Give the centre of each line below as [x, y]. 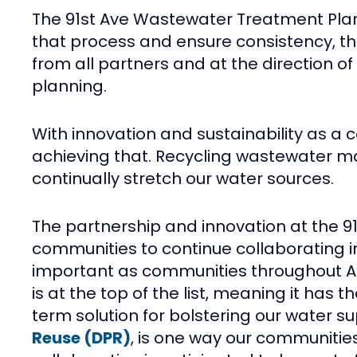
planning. [69, 86]
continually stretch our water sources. [183, 179]
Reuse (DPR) [81, 338]
